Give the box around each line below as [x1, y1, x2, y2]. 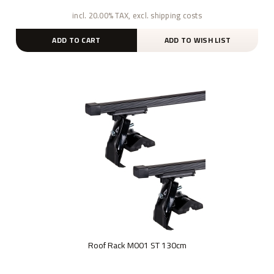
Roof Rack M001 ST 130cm [87, 237, 187, 253]
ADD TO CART [52, 32, 101, 47]
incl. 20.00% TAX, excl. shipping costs [72, 7, 202, 23]
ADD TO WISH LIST [164, 32, 231, 47]
